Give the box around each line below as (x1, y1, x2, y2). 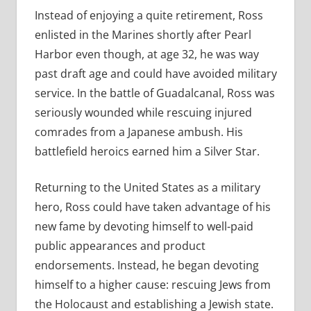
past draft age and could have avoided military (34, 66, 277, 82)
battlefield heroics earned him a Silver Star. (34, 144, 260, 160)
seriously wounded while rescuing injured (34, 105, 252, 121)
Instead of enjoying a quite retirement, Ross (34, 8, 263, 24)
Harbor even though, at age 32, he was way (34, 47, 259, 62)
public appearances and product (34, 238, 205, 254)
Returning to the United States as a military (34, 180, 260, 196)
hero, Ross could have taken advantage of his (34, 199, 271, 215)
